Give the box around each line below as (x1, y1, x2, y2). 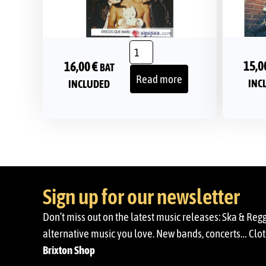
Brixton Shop (43, 243, 95, 256)
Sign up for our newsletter (43, 184, 240, 209)
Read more (136, 72, 183, 85)
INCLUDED (68, 78, 110, 90)
